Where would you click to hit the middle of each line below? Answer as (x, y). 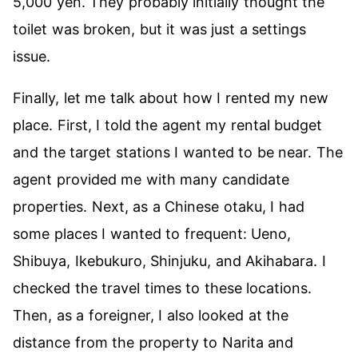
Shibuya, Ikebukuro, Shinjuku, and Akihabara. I (169, 261)
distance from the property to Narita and (153, 342)
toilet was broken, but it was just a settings (160, 29)
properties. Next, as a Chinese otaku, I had (159, 207)
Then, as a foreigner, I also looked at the (151, 315)
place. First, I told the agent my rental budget (168, 125)
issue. (32, 56)
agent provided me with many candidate (151, 179)
